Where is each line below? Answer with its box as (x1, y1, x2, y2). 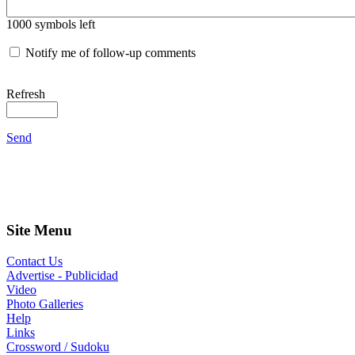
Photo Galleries (6, 296, 83, 311)
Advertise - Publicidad (6, 268, 118, 282)
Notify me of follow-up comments (25, 46, 196, 60)
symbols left (32, 17, 95, 32)
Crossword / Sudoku (6, 339, 109, 353)
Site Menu (6, 221, 72, 239)
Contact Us (6, 254, 63, 268)
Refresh (6, 87, 45, 101)
